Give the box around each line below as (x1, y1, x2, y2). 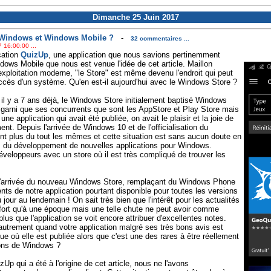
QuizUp (20, 50, 48, 60)
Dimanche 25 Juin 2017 (92, 13, 179, 22)
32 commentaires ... (130, 35, 189, 42)
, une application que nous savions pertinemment (48, 50, 220, 60)
